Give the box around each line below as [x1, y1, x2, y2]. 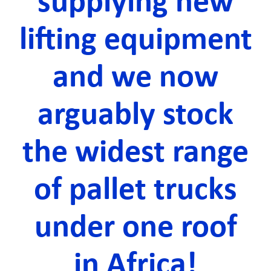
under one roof [34, 212, 237, 246]
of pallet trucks [34, 174, 237, 208]
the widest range [22, 137, 249, 171]
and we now [53, 62, 218, 96]
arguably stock [38, 99, 233, 133]
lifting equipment [19, 24, 252, 58]
